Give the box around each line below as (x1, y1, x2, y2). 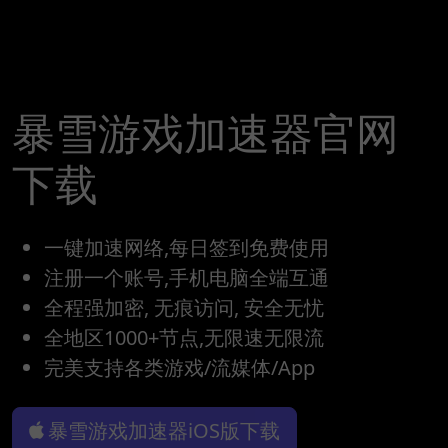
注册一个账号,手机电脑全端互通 (44, 263, 329, 291)
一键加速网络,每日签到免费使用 (44, 233, 329, 261)
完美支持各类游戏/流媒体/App (44, 353, 315, 381)
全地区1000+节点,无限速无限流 (44, 323, 324, 351)
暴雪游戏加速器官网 (12, 102, 399, 162)
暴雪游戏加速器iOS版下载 (48, 416, 280, 444)
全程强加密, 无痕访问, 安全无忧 (44, 293, 324, 321)
